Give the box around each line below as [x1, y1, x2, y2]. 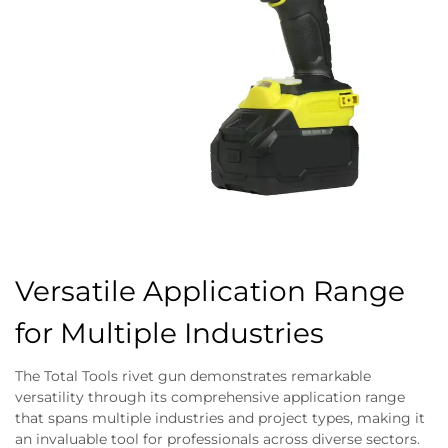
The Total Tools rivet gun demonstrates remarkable [15, 366, 371, 385]
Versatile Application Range [15, 273, 405, 308]
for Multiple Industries [15, 315, 324, 350]
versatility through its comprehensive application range [15, 387, 405, 406]
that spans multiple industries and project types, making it [15, 408, 425, 427]
